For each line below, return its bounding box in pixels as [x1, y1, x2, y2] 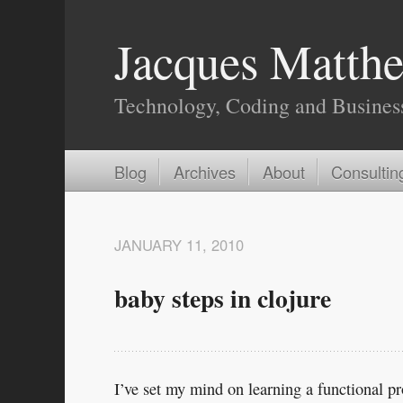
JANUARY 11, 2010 [114, 234, 244, 256]
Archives [173, 159, 236, 184]
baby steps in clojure [114, 279, 331, 316]
